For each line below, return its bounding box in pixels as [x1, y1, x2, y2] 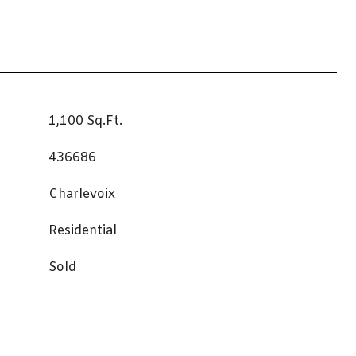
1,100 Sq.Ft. [48, 113, 122, 130]
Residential [48, 222, 117, 239]
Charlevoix [48, 186, 115, 203]
